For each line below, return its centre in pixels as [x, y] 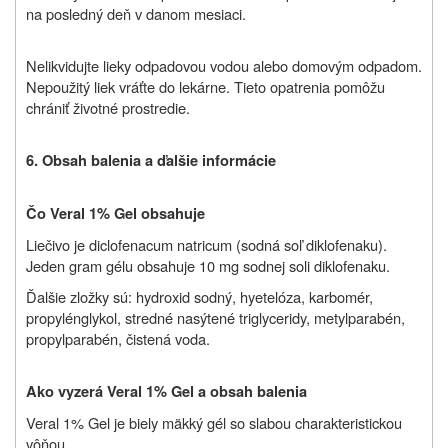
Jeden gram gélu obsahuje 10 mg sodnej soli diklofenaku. [208, 265]
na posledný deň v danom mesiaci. [136, 13]
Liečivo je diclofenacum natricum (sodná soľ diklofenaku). [206, 244]
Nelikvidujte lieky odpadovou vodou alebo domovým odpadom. [224, 65]
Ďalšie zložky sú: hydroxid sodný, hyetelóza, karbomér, [199, 296]
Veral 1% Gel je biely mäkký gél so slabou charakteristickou [214, 422]
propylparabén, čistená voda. [118, 338]
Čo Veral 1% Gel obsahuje [115, 213]
